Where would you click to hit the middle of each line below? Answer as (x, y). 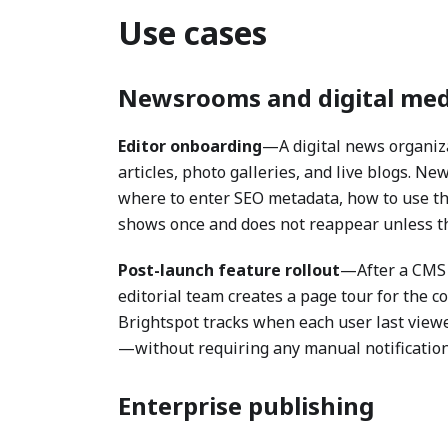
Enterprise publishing (246, 405)
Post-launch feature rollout (229, 270)
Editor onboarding (190, 146)
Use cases (192, 32)
